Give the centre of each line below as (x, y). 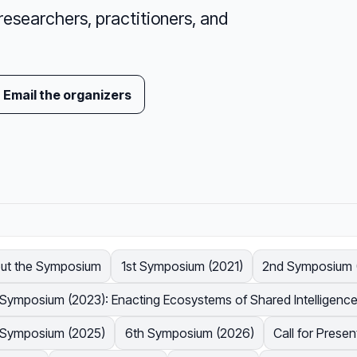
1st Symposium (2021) (182, 267)
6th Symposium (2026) (189, 333)
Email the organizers (68, 94)
